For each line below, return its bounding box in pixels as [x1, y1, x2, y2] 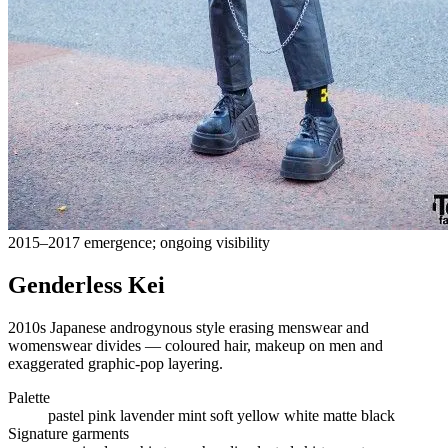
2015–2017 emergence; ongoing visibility [8, 234, 270, 252]
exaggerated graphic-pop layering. [8, 355, 223, 373]
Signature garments [8, 425, 129, 443]
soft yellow [210, 407, 284, 425]
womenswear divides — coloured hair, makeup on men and [8, 337, 383, 355]
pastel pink [48, 407, 120, 425]
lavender [120, 407, 178, 425]
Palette [8, 389, 50, 407]
